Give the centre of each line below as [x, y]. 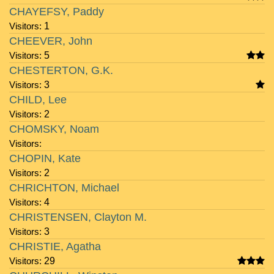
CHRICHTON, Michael [64, 188]
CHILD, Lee [38, 100]
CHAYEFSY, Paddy [57, 12]
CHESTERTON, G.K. [61, 70]
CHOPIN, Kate [45, 158]
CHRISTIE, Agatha [55, 246]
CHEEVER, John [51, 41]
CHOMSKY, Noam [54, 129]
